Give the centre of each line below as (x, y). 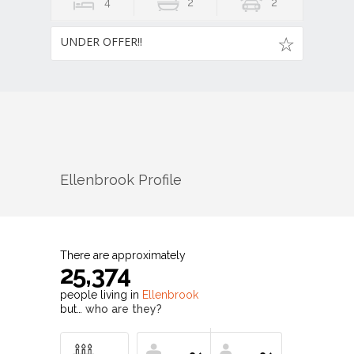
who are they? (124, 309)
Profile (158, 179)
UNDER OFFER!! (102, 41)
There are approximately (123, 256)
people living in (101, 295)
